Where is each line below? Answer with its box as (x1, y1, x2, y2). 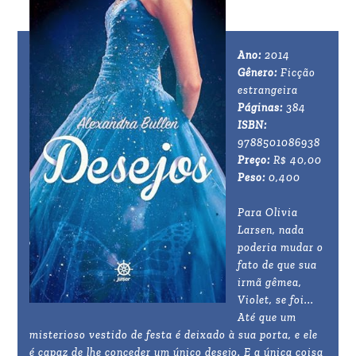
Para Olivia (238, 206, 299, 220)
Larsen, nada (238, 223, 305, 238)
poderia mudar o (238, 241, 324, 255)
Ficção (277, 66, 316, 80)
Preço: (238, 153, 271, 168)
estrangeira (238, 83, 299, 98)
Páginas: (238, 101, 287, 115)
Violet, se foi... (238, 293, 315, 308)
